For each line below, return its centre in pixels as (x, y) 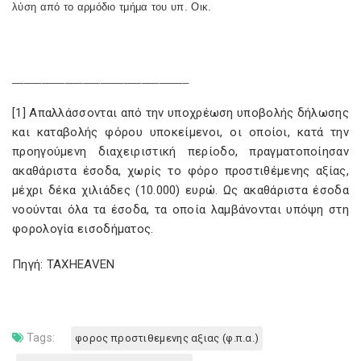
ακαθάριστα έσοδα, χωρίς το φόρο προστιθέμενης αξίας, (180, 171)
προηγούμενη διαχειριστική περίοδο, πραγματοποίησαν (180, 151)
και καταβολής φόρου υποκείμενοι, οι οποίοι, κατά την (180, 132)
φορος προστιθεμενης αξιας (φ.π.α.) (167, 338)
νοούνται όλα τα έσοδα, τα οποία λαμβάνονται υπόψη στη (180, 210)
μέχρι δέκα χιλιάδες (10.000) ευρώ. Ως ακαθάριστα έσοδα (180, 190)
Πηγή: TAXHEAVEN (64, 264)
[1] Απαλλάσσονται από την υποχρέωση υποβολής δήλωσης (180, 113)
